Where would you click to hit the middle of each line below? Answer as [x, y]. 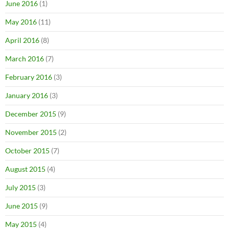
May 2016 [21, 22]
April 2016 [22, 40]
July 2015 [20, 188]
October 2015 [27, 151]
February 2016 [29, 77]
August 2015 [25, 169]
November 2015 [31, 132]
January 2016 [27, 96]
